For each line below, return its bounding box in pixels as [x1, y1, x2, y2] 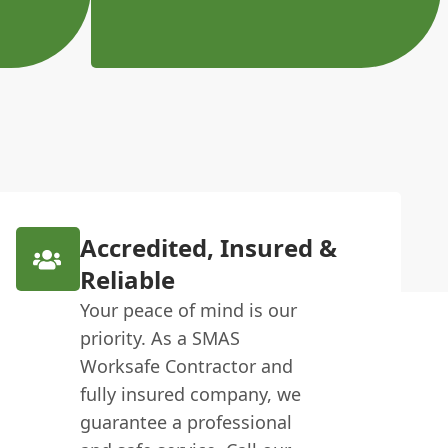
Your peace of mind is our [79, 298, 297, 322]
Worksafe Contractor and [79, 354, 293, 378]
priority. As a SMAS [79, 326, 240, 350]
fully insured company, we [79, 382, 301, 406]
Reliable [79, 263, 175, 296]
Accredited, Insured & [79, 231, 337, 264]
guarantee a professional [79, 410, 292, 434]
